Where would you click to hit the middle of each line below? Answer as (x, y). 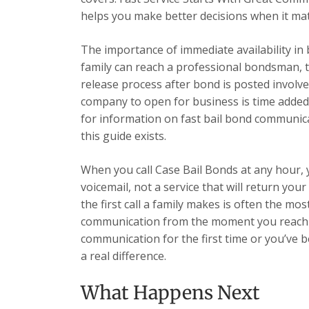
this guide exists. (123, 136)
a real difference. (123, 256)
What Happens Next (170, 293)
